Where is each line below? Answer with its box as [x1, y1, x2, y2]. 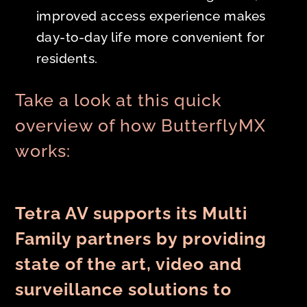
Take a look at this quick [15, 90, 222, 110]
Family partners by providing [15, 228, 267, 249]
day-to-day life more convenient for [36, 29, 265, 45]
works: [15, 140, 71, 161]
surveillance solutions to [15, 279, 232, 300]
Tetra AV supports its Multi [15, 203, 248, 224]
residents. [36, 51, 98, 66]
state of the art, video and [15, 254, 243, 275]
